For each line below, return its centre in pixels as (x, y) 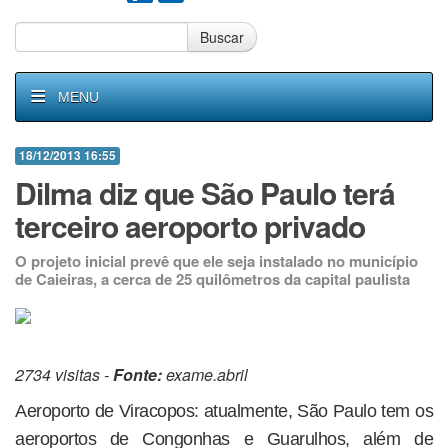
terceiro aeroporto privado (190, 225)
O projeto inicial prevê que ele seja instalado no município (216, 261)
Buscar (222, 37)
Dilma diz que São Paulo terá (205, 192)
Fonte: (137, 374)
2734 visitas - (64, 374)
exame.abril (205, 374)
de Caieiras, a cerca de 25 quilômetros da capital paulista (212, 279)
